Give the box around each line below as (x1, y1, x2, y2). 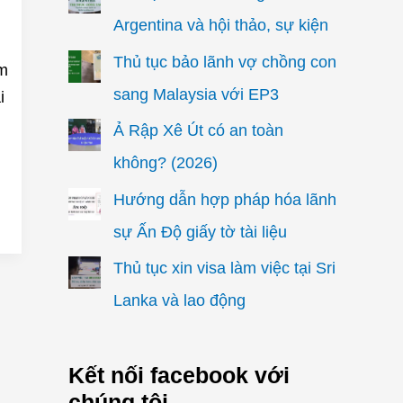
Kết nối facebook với (68, 363, 290, 389)
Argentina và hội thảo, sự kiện (112, 16, 328, 34)
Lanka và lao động (112, 291, 246, 309)
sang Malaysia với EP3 (112, 85, 279, 103)
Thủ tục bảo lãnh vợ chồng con (112, 52, 336, 71)
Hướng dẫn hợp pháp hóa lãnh (112, 190, 336, 209)
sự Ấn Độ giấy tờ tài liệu (112, 222, 287, 241)
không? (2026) (112, 154, 218, 172)
